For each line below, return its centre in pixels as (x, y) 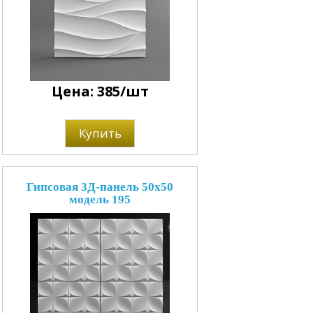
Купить (100, 133)
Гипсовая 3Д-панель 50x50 (100, 187)
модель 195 (100, 199)
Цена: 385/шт (100, 91)
